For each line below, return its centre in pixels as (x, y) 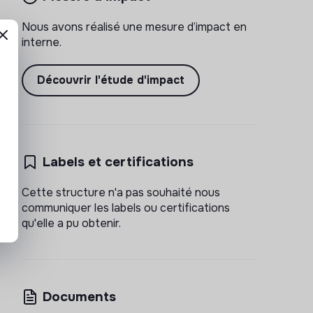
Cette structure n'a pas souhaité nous (121, 192)
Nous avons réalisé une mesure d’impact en (134, 27)
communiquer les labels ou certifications (125, 208)
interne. (41, 42)
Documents (79, 297)
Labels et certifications (118, 162)
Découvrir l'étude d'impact (110, 80)
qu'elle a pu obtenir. (71, 223)
